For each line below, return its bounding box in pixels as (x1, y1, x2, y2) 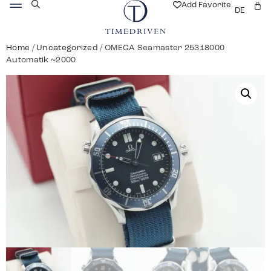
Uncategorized (36, 44, 99, 52)
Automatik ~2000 (6, 56, 76, 64)
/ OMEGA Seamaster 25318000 (98, 44, 225, 52)
